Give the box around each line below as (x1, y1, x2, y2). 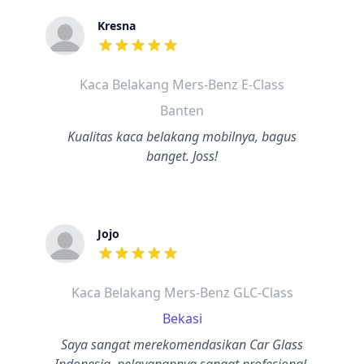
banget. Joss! (146, 147, 218, 165)
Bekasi (162, 310, 202, 327)
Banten (160, 102, 204, 119)
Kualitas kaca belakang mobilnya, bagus (67, 128, 297, 145)
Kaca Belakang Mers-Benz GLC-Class (71, 284, 293, 301)
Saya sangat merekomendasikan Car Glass (61, 336, 303, 353)
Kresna (97, 18, 136, 33)
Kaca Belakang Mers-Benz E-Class (80, 76, 284, 93)
